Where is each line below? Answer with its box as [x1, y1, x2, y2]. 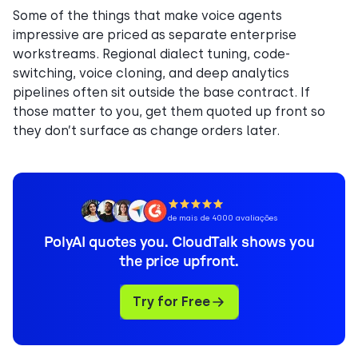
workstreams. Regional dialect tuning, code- [13, 46, 290, 62]
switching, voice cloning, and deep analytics [13, 65, 289, 81]
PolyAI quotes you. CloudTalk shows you [43, 235, 315, 250]
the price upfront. [119, 254, 239, 269]
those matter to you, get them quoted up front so [13, 103, 325, 119]
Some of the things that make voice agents [13, 7, 282, 23]
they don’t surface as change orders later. [13, 122, 280, 138]
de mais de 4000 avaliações [168, 213, 278, 222]
